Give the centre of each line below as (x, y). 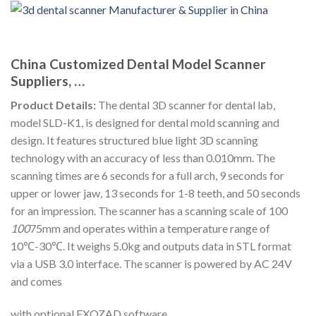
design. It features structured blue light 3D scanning (134, 140)
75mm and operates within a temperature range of (150, 229)
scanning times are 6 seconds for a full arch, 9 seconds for (147, 176)
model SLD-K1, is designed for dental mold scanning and (145, 123)
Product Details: (53, 105)
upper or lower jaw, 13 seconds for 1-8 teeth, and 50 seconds (156, 193)
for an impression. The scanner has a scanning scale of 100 (149, 211)
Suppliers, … (48, 80)
